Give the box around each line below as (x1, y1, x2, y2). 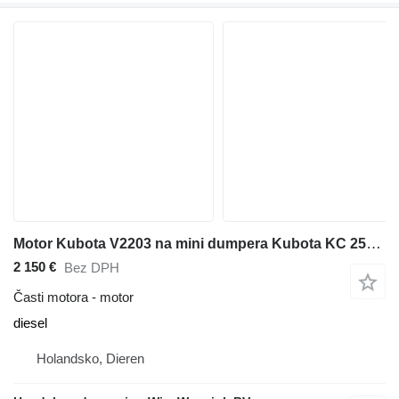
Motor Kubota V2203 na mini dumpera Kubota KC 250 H (366, 234, 381, 252)
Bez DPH (64, 260, 119, 276)
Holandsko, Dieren (37, 350, 144, 366)
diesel (13, 314, 47, 330)
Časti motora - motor (13, 289, 134, 305)
